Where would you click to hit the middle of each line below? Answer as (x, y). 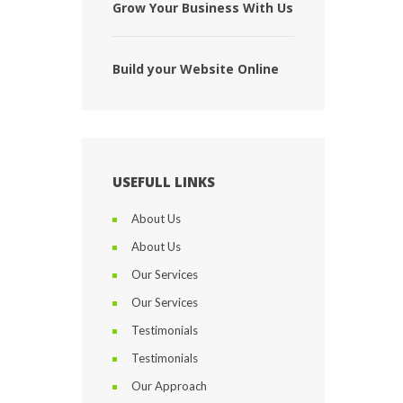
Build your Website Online (196, 69)
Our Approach (169, 386)
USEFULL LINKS (164, 182)
